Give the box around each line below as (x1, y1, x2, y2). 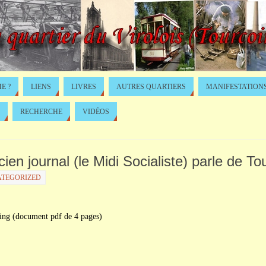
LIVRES (71, 83, 96, 91)
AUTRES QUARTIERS (116, 83, 186, 91)
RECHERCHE (20, 107, 62, 116)
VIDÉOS (83, 107, 109, 116)
